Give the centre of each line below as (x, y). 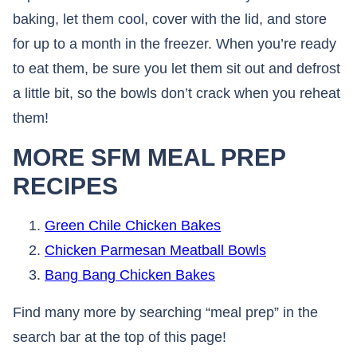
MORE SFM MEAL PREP (149, 157)
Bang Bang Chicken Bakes (130, 275)
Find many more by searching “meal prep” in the (165, 312)
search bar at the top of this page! (120, 337)
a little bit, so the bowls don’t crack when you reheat (177, 93)
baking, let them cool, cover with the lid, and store (170, 19)
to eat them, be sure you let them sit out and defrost (177, 68)
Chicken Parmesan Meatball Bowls (155, 250)
